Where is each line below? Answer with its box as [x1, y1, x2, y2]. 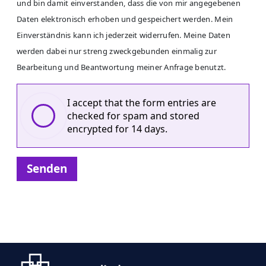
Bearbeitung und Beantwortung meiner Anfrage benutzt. [17, 62, 226, 73]
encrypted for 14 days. [67, 122, 167, 136]
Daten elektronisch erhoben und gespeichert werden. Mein [17, 14, 233, 25]
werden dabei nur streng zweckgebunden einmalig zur [17, 46, 217, 57]
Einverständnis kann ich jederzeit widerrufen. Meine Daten [17, 30, 230, 41]
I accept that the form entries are [67, 96, 216, 110]
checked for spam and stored [67, 109, 199, 123]
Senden [27, 161, 67, 177]
